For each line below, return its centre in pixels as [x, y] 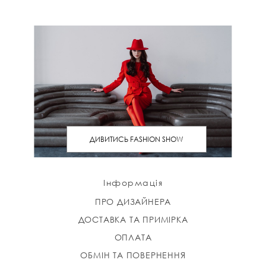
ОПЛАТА [133, 237]
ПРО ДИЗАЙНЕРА [133, 202]
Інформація [133, 183]
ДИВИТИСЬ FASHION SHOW [136, 140]
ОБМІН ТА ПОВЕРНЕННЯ [133, 255]
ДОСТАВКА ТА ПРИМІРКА [133, 220]
